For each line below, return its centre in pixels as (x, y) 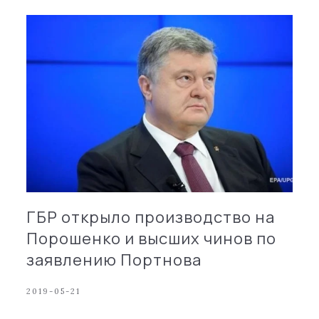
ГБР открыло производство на (151, 217)
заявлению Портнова (114, 260)
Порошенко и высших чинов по (152, 238)
